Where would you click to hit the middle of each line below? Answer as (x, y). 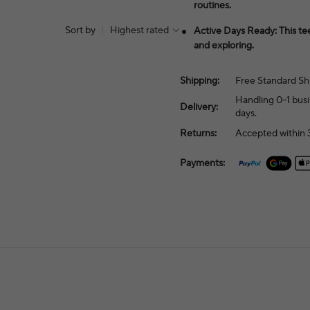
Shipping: (200, 81)
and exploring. (224, 46)
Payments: (203, 163)
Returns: (199, 133)
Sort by (81, 31)
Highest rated (140, 31)
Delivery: (199, 107)
